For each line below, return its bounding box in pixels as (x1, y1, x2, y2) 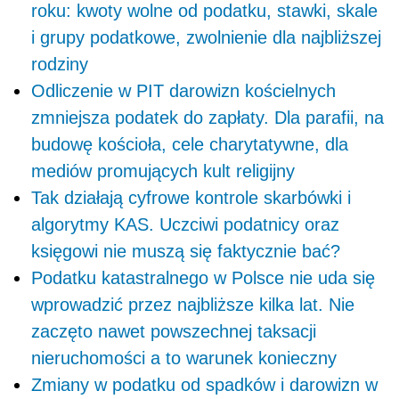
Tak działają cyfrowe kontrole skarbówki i (31, 188, 351, 208)
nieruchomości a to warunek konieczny (31, 348, 337, 369)
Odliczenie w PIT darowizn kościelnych (31, 81, 336, 102)
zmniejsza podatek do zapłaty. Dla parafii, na (31, 108, 384, 128)
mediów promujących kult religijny (31, 161, 295, 182)
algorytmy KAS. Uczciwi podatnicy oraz (31, 215, 339, 235)
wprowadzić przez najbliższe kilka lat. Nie (31, 295, 354, 315)
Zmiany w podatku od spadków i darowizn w (31, 375, 378, 395)
